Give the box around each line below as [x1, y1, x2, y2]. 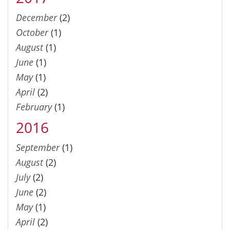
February [16, 100, 52, 113]
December [16, 11, 57, 24]
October [16, 26, 48, 39]
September [16, 141, 60, 154]
